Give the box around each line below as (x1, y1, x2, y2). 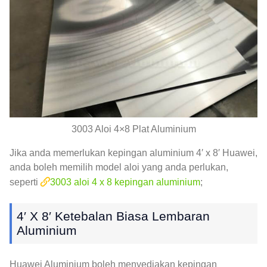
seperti (10, 176, 41, 187)
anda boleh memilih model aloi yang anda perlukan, (10, 162, 228, 172)
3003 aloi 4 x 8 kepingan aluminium (50, 176, 200, 187)
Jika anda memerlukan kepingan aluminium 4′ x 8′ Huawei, (10, 147, 257, 158)
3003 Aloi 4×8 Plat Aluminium (71, 123, 196, 134)
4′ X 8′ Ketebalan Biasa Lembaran (17, 209, 210, 223)
